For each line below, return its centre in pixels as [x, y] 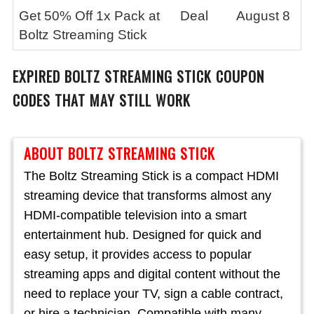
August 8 [263, 16]
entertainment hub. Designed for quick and [143, 235]
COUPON [240, 76]
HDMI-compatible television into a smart [135, 215]
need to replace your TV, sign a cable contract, [153, 294]
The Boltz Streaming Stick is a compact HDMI [151, 176]
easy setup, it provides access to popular [138, 254]
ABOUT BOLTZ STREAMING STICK [120, 153]
